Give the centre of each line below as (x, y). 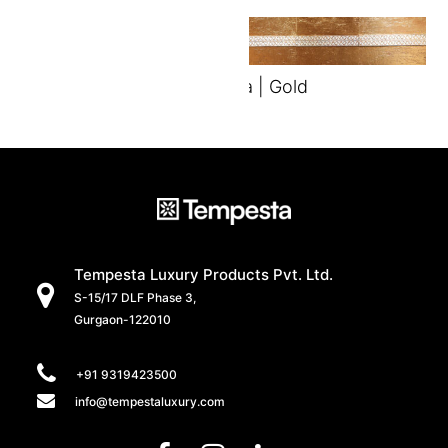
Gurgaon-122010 (123, 319)
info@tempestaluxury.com (150, 401)
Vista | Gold (260, 86)
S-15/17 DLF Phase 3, (135, 297)
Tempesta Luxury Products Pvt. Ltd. (204, 274)
